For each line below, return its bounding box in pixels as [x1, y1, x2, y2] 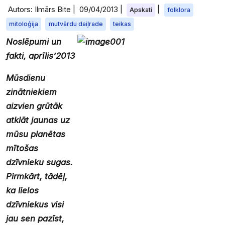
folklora [167, 6, 190, 14]
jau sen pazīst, [6, 213, 64, 223]
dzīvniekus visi [6, 199, 64, 209]
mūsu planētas [6, 129, 65, 139]
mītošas [6, 143, 38, 153]
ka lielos [6, 185, 39, 195]
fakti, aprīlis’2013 [6, 50, 75, 61]
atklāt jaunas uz [6, 115, 70, 125]
